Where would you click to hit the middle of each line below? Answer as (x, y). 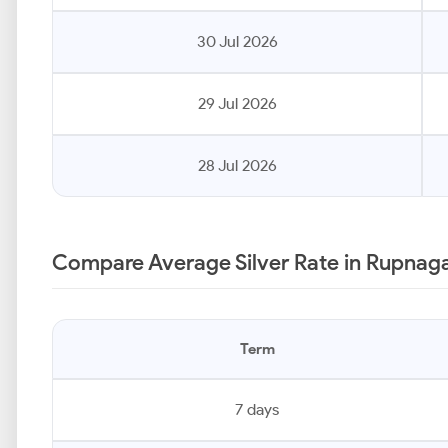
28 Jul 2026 (237, 165)
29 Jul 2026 (237, 103)
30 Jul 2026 (237, 41)
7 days (257, 409)
